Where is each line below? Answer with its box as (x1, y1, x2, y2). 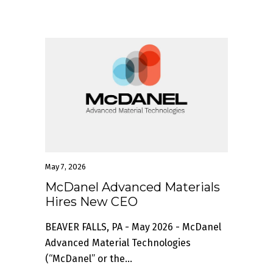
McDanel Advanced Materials (45, 179, 220, 194)
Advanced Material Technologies (45, 236, 191, 249)
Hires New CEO (45, 194, 138, 209)
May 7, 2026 (45, 161, 86, 171)
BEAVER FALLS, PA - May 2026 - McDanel (45, 221, 221, 233)
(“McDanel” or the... (45, 252, 132, 264)
